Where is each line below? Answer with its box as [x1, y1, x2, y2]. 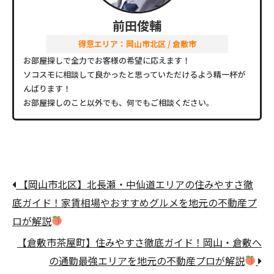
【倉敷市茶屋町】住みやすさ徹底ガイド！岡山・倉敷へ [17, 234, 262, 250]
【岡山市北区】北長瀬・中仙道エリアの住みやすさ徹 [16, 176, 253, 191]
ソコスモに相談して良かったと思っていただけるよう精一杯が [23, 68, 245, 80]
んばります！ [23, 82, 71, 94]
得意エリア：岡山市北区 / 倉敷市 [78, 37, 196, 50]
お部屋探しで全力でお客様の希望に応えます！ [23, 54, 190, 66]
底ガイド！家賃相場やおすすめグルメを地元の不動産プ [12, 194, 257, 210]
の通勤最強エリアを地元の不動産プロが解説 [48, 253, 245, 268]
